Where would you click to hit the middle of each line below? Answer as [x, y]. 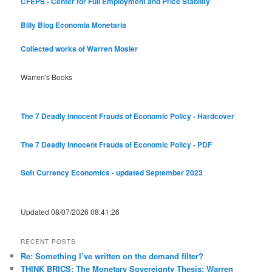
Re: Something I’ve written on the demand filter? [112, 256]
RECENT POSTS [49, 241]
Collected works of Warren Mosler [80, 49]
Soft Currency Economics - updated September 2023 [112, 173]
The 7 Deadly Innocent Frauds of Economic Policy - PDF [117, 144]
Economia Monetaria [91, 25]
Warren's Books [47, 76]
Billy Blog [37, 25]
